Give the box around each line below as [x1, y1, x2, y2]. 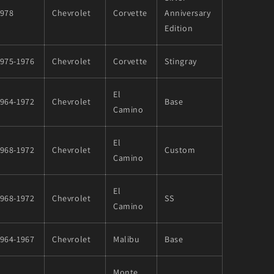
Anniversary [165, 7, 211, 18]
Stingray [165, 55, 197, 67]
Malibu [113, 233, 140, 245]
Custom [165, 144, 196, 155]
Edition [165, 22, 193, 34]
